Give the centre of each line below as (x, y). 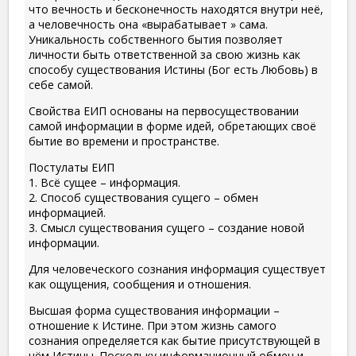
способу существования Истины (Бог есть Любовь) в (173, 70)
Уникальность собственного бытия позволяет (156, 40)
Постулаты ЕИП (72, 168)
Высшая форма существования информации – (154, 311)
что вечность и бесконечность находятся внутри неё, (176, 10)
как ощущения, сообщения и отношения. (140, 284)
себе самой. (61, 85)
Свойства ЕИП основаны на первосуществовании (164, 111)
